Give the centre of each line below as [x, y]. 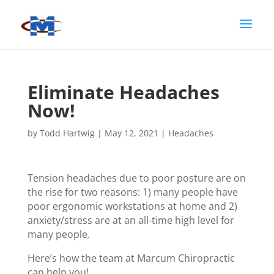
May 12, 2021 [131, 133]
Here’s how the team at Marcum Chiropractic [131, 258]
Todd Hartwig [67, 133]
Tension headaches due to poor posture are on [136, 178]
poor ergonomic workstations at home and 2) [132, 206]
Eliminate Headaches [123, 92]
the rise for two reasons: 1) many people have [132, 192]
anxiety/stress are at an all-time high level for [131, 220]
